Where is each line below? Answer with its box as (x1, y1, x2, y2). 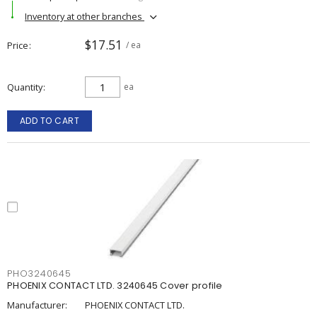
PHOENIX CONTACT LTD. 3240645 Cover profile (7, 279, 223, 292)
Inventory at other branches (25, 9, 144, 23)
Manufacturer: (7, 299, 67, 311)
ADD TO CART (19, 115, 80, 127)
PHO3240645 (7, 267, 71, 279)
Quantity (7, 81, 42, 93)
